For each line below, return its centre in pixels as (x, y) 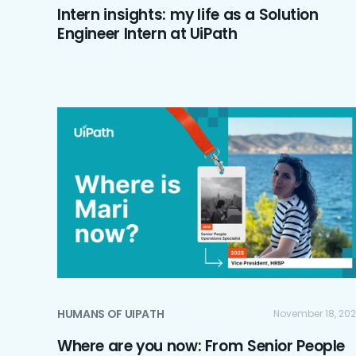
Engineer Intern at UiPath (147, 33)
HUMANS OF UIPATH (111, 313)
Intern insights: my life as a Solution (188, 14)
